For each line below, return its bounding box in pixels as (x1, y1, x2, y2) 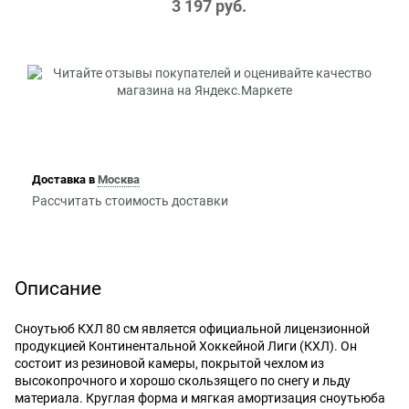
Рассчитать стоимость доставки (31, 193, 228, 208)
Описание (15, 277, 101, 299)
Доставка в (31, 173, 98, 187)
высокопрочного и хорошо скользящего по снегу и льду (15, 372, 351, 388)
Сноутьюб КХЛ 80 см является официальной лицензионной (15, 320, 370, 336)
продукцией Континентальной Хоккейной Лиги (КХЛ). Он (15, 338, 357, 353)
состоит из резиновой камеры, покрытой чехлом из (15, 355, 324, 371)
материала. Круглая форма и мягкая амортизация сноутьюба (15, 390, 385, 405)
